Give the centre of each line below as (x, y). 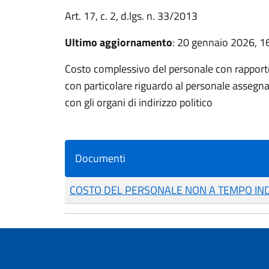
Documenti (100, 158)
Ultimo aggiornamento (119, 42)
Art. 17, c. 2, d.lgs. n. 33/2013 (131, 16)
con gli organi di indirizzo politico (139, 102)
